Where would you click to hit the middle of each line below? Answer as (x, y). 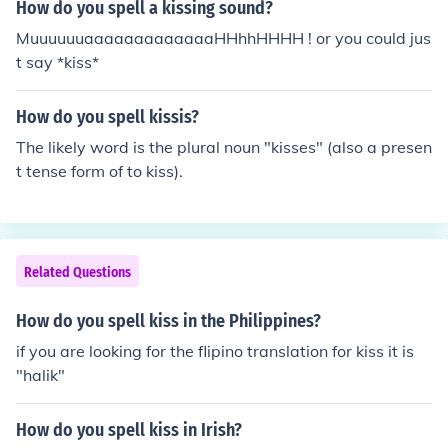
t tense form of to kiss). (99, 171)
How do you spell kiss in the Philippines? (168, 321)
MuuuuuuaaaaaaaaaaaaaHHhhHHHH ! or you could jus (223, 38)
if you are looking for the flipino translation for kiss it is (215, 351)
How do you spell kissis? (107, 117)
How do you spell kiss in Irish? (129, 430)
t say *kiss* (57, 62)
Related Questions (77, 272)
